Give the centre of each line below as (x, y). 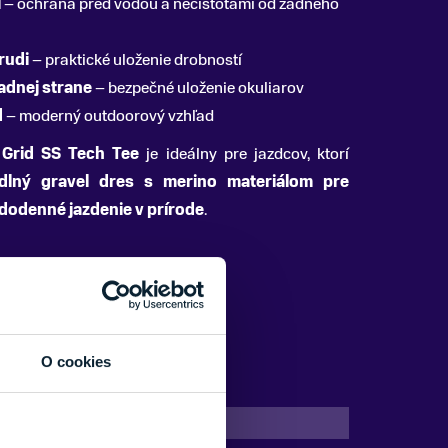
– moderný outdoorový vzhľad (108, 116)
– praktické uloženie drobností (135, 60)
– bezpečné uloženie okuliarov (198, 88)
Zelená (71, 423)
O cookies (76, 361)
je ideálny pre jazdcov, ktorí (244, 154)
